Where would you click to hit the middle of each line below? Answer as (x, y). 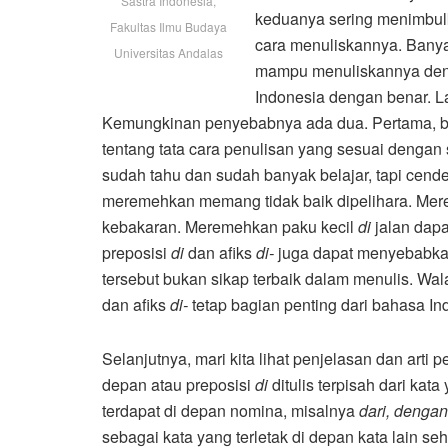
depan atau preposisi (176, 384)
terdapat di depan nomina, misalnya (230, 410)
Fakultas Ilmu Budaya (168, 26)
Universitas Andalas (168, 52)
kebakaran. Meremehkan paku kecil (230, 226)
